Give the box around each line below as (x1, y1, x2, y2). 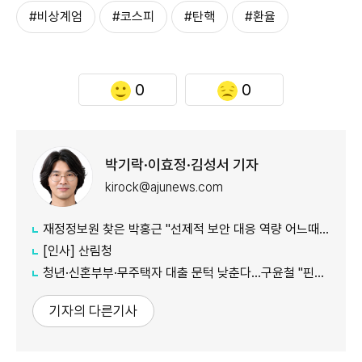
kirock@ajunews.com (105, 179, 223, 196)
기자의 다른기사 (49, 302, 137, 319)
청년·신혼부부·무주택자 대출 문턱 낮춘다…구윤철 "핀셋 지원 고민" (43, 264, 314, 280)
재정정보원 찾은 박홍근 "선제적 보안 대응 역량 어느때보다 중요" (43, 221, 319, 237)
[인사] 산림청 (43, 242, 112, 259)
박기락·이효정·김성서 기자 (105, 156, 259, 174)
